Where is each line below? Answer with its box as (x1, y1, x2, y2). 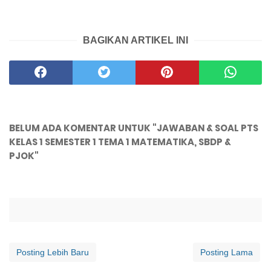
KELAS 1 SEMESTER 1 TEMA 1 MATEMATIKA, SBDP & (9, 135, 231, 149)
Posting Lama (200, 247, 253, 258)
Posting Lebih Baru (16, 247, 89, 258)
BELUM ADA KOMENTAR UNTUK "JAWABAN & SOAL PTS (9, 122, 258, 135)
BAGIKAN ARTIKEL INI (83, 35, 188, 46)
